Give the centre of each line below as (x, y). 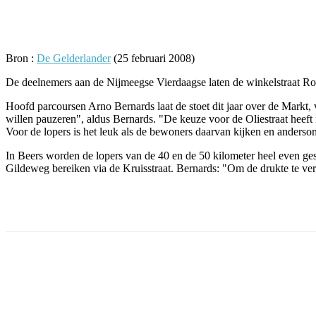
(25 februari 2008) (154, 58)
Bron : (21, 58)
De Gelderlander (74, 58)
